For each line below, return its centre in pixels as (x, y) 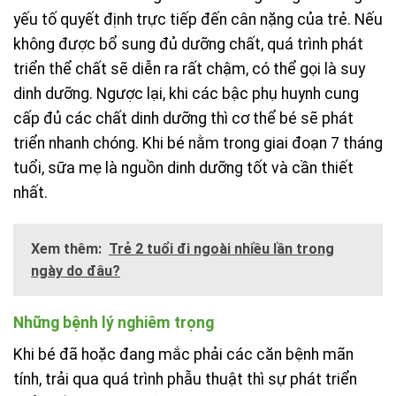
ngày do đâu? (76, 270)
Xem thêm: (66, 248)
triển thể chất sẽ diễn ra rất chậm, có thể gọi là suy (189, 69)
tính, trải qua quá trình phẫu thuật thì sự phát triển (185, 379)
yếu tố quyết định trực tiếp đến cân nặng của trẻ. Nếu (198, 19)
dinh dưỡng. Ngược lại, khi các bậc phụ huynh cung (186, 93)
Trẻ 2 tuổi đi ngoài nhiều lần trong (221, 248)
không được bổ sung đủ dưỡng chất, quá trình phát (188, 44)
